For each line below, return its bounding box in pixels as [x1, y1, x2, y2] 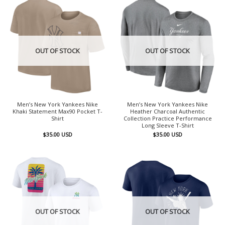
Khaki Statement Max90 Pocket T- [13, 107, 102, 115]
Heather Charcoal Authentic [130, 107, 205, 115]
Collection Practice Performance [123, 114, 212, 122]
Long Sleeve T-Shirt [141, 121, 194, 129]
